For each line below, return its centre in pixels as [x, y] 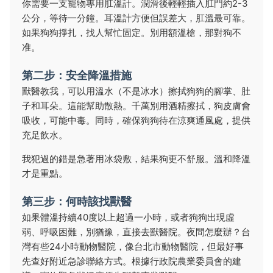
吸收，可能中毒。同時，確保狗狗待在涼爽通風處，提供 [136, 120]
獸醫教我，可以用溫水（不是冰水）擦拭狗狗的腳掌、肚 [136, 91]
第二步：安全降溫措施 [77, 75]
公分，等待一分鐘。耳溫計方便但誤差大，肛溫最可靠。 [136, 18]
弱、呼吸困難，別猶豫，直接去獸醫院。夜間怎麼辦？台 [136, 232]
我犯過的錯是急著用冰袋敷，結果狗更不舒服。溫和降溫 [136, 159]
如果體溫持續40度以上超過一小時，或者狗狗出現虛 [128, 217]
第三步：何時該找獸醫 [77, 201]
